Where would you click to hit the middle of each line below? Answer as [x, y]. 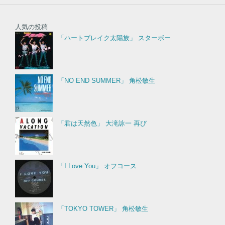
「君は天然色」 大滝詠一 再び [102, 123]
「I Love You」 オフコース [97, 166]
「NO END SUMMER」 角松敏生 [106, 80]
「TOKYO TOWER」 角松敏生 [103, 208]
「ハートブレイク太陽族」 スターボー [114, 38]
